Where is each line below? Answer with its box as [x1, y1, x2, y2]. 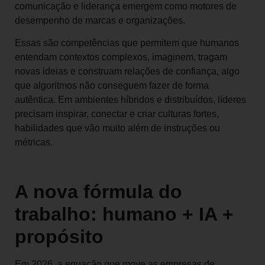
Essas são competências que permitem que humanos [15, 37, 239, 48]
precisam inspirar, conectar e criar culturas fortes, [15, 108, 219, 119]
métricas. [15, 137, 53, 147]
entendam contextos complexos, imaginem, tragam [15, 51, 227, 62]
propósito [15, 226, 104, 248]
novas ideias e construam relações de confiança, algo [15, 66, 240, 76]
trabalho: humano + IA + [15, 203, 234, 225]
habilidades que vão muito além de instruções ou [15, 122, 220, 133]
